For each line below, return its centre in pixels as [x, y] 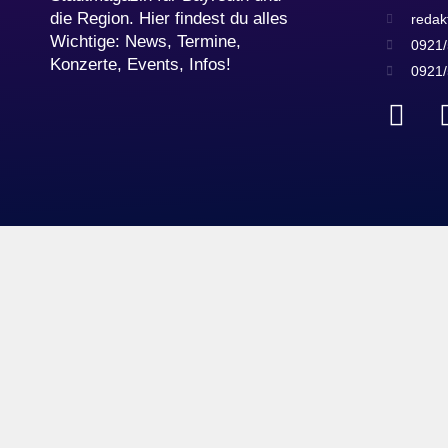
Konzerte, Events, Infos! [140, 64]
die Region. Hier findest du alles [169, 18]
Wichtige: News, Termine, [145, 41]
